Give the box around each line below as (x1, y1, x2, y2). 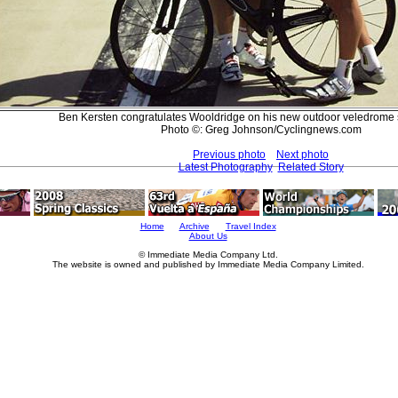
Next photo (276, 147, 329, 161)
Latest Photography (178, 160, 273, 173)
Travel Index (225, 221, 276, 231)
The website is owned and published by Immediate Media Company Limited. (52, 259, 364, 269)
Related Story (277, 160, 344, 173)
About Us (188, 231, 227, 241)
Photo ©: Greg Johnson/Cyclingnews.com (160, 123, 362, 136)
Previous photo (193, 147, 266, 161)
